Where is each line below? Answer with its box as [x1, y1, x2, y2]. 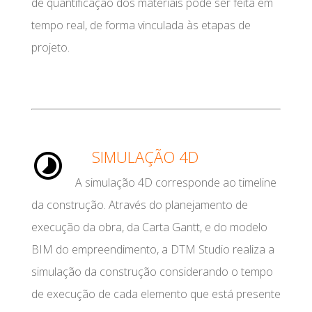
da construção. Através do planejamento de [31, 197, 248, 212]
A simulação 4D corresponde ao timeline [75, 175, 276, 190]
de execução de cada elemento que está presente [31, 286, 281, 302]
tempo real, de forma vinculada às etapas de [31, 17, 251, 33]
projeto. [31, 40, 70, 55]
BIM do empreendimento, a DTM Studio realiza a [31, 242, 274, 257]
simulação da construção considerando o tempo [31, 264, 273, 279]
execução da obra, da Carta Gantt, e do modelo [31, 219, 267, 235]
